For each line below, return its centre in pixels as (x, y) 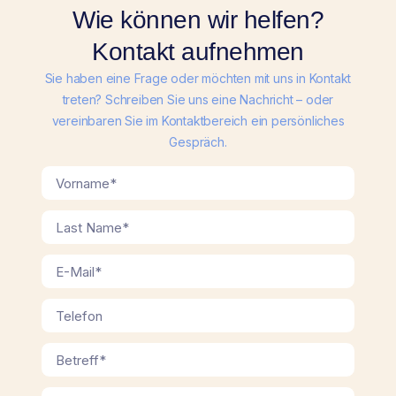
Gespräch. (198, 141)
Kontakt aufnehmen (198, 51)
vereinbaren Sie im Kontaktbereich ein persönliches (198, 120)
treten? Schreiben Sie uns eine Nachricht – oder (198, 99)
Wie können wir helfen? (198, 19)
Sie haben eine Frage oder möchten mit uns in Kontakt (198, 78)
